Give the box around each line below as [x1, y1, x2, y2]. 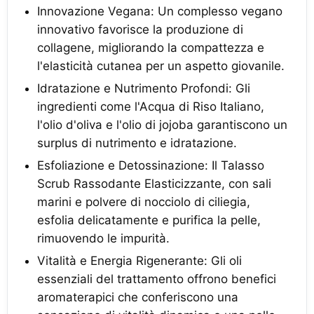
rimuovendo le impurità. [37, 231, 170, 245]
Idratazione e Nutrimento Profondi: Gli [37, 81, 250, 95]
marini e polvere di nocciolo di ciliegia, [37, 195, 250, 209]
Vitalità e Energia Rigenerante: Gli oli [37, 254, 242, 268]
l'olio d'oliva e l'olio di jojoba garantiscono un [37, 118, 287, 132]
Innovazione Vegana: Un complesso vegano [37, 4, 282, 18]
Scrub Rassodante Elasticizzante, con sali [37, 177, 271, 191]
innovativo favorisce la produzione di [37, 22, 243, 36]
